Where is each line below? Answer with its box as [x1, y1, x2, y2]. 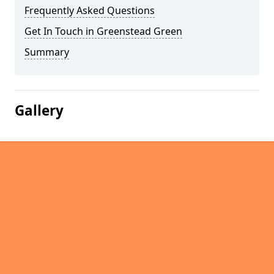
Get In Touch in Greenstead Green [24, 24, 182, 38]
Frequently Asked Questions [24, 4, 155, 17]
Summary [24, 45, 69, 59]
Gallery [15, 101, 64, 120]
